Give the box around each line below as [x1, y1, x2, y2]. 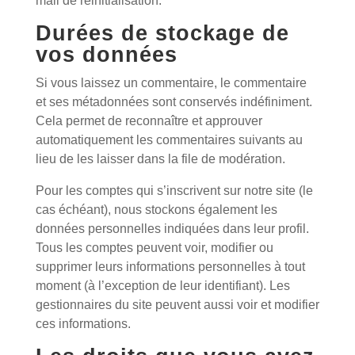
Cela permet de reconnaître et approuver [35, 114, 262, 128]
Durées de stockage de [35, 21, 289, 45]
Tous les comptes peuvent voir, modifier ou [35, 241, 273, 254]
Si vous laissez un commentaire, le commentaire [35, 76, 307, 90]
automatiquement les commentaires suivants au [35, 133, 303, 147]
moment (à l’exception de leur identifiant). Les [35, 279, 290, 292]
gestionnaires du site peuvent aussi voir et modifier [35, 298, 319, 311]
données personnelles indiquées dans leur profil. [35, 222, 309, 235]
